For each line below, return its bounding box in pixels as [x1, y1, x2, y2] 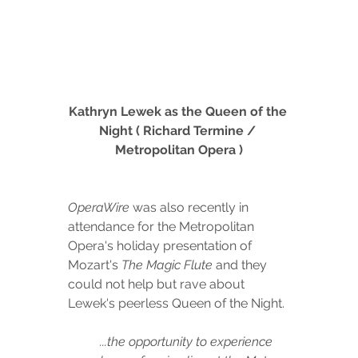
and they [213, 257, 271, 272]
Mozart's [68, 257, 122, 272]
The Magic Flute [121, 257, 213, 272]
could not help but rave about [68, 276, 249, 292]
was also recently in [129, 199, 253, 215]
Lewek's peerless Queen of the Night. [68, 295, 288, 311]
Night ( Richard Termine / [99, 122, 259, 138]
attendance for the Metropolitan [68, 218, 258, 234]
